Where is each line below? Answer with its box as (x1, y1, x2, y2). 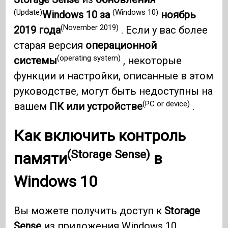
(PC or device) (142, 99, 190, 108)
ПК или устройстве (49, 100, 143, 113)
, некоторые (121, 54, 182, 67)
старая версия (14, 39, 86, 52)
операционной (85, 39, 157, 52)
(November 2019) (61, 22, 119, 32)
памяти (14, 150, 68, 168)
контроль (119, 127, 186, 145)
